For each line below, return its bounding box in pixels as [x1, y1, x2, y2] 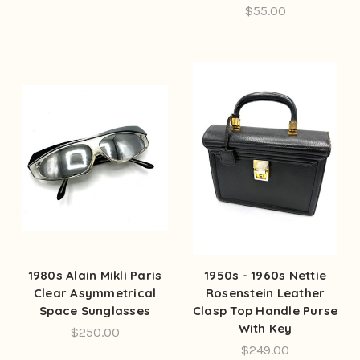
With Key [238, 320, 292, 336]
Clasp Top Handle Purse [192, 302, 338, 318]
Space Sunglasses [39, 302, 150, 318]
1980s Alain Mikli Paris [27, 267, 162, 283]
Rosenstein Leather [205, 284, 325, 301]
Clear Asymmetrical [33, 284, 157, 301]
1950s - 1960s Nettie [204, 267, 326, 283]
